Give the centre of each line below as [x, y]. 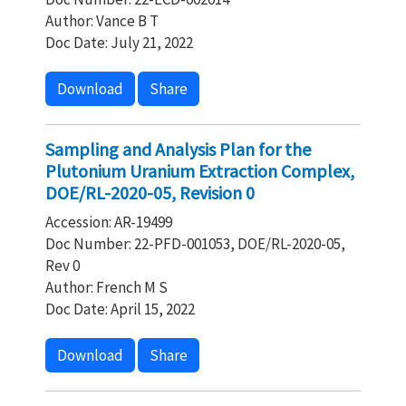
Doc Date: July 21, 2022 [119, 43]
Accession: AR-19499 [109, 222]
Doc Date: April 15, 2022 [120, 309]
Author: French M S [106, 287]
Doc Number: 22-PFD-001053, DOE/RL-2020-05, [195, 244]
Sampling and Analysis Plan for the [178, 149]
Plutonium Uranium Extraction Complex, [200, 171]
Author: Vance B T [102, 21]
